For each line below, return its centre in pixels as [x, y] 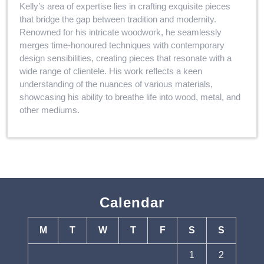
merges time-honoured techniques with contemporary [122, 45]
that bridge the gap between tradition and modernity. [118, 19]
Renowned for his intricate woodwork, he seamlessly [121, 32]
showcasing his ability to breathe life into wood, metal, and [130, 97]
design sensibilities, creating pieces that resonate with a [126, 58]
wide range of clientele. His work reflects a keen [111, 71]
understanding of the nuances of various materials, [116, 84]
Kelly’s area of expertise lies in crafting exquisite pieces [125, 6]
